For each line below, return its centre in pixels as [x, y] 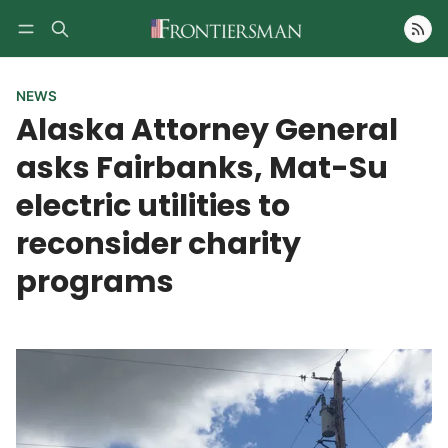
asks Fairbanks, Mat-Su [202, 168]
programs [95, 282]
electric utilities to [153, 206]
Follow [371, 57]
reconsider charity [158, 244]
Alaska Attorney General [207, 130]
